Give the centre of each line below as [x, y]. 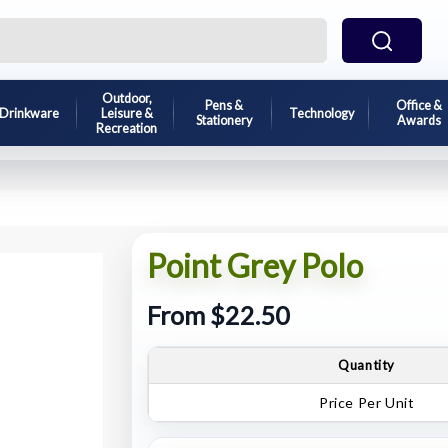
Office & [418, 105]
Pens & [224, 105]
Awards [418, 120]
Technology [321, 113]
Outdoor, [126, 98]
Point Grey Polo [254, 266]
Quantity [367, 364]
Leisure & [126, 113]
